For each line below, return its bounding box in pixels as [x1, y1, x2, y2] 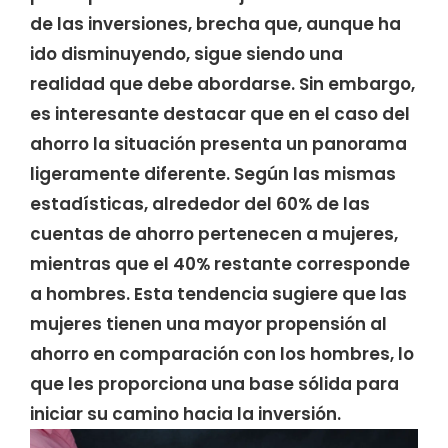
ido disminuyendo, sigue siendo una [30, 41, 343, 66]
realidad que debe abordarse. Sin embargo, [30, 71, 415, 96]
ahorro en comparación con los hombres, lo [30, 341, 414, 366]
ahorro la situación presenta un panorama [30, 131, 407, 156]
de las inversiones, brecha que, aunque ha [30, 11, 401, 36]
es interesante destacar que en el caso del [30, 101, 410, 126]
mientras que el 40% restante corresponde [30, 251, 410, 276]
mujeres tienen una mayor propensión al [30, 311, 387, 336]
